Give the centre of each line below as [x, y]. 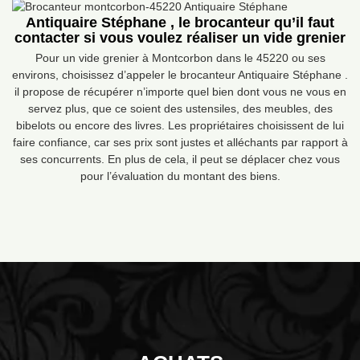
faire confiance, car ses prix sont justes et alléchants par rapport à [180, 142]
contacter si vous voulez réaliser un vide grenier [180, 38]
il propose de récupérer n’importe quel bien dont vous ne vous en [180, 92]
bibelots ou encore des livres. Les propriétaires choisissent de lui [180, 125]
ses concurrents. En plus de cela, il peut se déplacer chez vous [180, 159]
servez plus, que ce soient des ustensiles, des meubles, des [180, 108]
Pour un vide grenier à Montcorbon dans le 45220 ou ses [180, 58]
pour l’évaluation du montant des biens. [180, 176]
